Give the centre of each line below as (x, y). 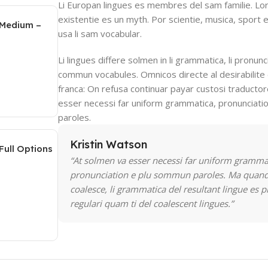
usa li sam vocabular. (100, 33)
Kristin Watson (109, 144)
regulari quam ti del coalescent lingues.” (152, 203)
